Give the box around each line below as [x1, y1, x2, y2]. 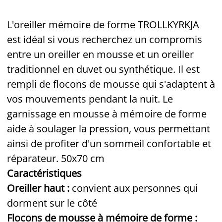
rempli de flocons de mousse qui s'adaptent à [7, 77, 215, 91]
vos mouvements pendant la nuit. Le [7, 92, 173, 106]
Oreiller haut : [7, 181, 72, 195]
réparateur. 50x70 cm [7, 151, 105, 165]
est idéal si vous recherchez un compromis [7, 32, 202, 46]
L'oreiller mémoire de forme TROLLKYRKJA [7, 17, 199, 31]
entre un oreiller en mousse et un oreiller [7, 47, 194, 61]
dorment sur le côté [7, 196, 97, 210]
